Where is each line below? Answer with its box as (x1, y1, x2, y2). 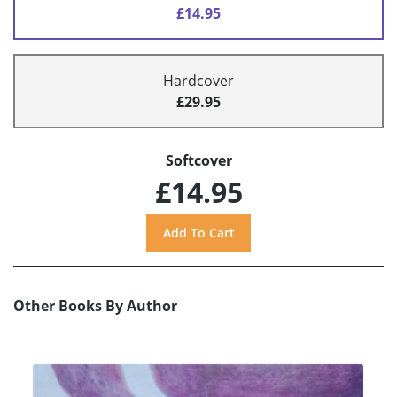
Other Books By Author (13, 296, 177, 316)
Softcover (165, 151, 232, 171)
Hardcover (163, 71, 234, 91)
